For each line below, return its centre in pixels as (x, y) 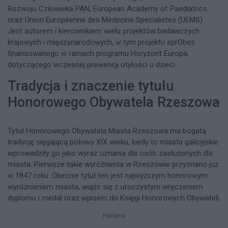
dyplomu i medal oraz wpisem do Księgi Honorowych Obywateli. (114, 198)
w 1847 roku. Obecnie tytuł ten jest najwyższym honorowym (108, 176)
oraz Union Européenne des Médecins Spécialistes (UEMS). (106, 20)
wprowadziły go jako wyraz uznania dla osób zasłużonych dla (110, 153)
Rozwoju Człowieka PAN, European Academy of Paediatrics (107, 8)
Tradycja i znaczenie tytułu (91, 86)
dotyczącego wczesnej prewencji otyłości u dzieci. (92, 64)
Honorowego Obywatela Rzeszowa (114, 102)
